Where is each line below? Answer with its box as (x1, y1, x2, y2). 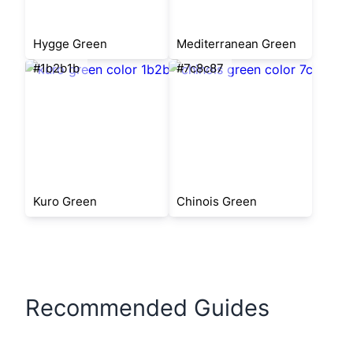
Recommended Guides (25, 294, 270, 322)
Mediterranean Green (176, 36, 296, 52)
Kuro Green (33, 194, 98, 210)
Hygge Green (33, 36, 108, 52)
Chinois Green (176, 194, 257, 210)
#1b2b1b (33, 61, 80, 76)
